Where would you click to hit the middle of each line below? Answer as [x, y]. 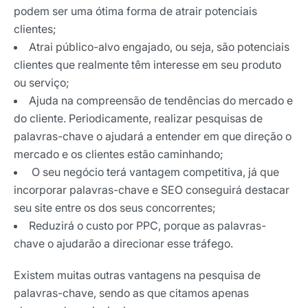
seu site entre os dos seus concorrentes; [115, 207]
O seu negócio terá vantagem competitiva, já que [154, 172]
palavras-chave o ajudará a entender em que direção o [153, 136]
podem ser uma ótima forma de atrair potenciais [135, 11]
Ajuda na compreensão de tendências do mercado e [161, 100]
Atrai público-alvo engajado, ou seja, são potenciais [159, 46]
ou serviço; [42, 82]
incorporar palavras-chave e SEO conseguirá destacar [152, 189]
